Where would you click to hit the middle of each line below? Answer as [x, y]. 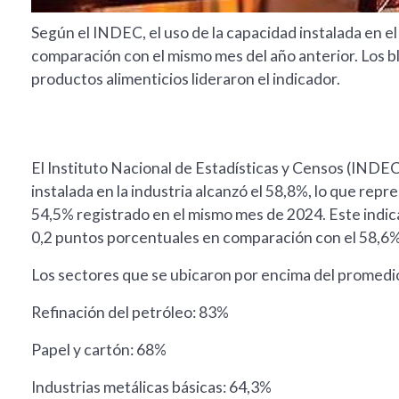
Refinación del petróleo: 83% [130, 313]
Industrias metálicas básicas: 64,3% [151, 387]
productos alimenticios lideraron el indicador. [186, 79]
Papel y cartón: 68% [99, 350]
